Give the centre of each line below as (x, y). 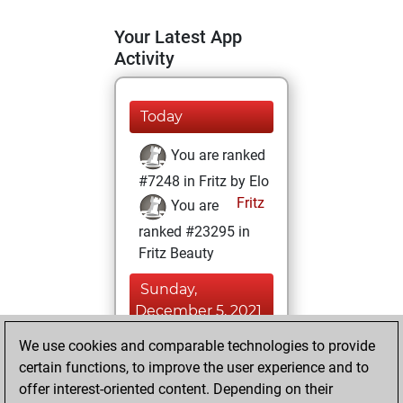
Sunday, (169, 289)
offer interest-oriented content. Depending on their (176, 389)
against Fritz (178, 376)
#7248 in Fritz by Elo (204, 181)
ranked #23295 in (194, 232)
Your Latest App (178, 37)
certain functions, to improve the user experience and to (194, 367)
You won (197, 350)
